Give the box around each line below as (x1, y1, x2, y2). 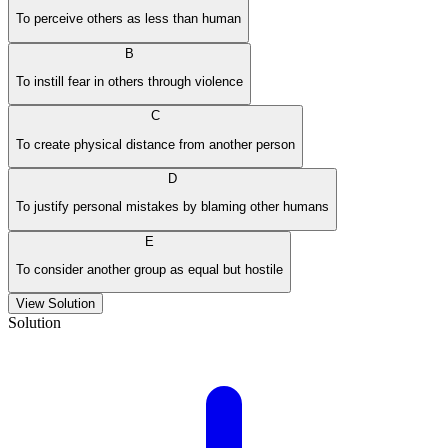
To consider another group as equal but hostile (16, 261, 283, 277)
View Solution (16, 296, 95, 312)
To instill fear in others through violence (16, 73, 243, 89)
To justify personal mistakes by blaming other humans (16, 199, 329, 215)
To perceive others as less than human (16, 11, 241, 27)
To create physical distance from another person (16, 136, 295, 152)
